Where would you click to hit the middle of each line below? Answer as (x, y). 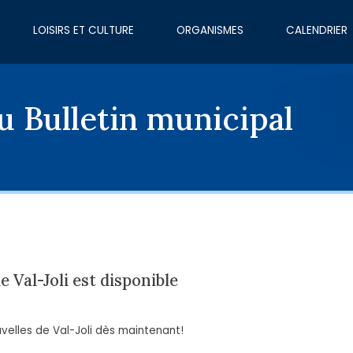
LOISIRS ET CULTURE (84, 31)
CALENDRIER (316, 31)
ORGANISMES (210, 31)
